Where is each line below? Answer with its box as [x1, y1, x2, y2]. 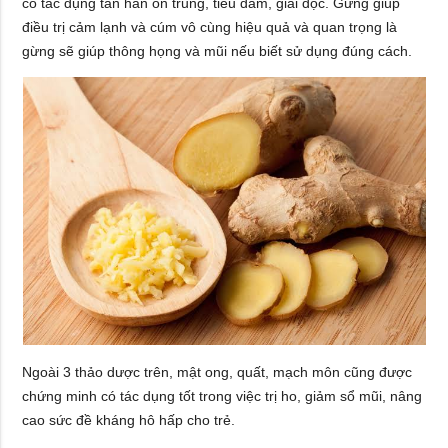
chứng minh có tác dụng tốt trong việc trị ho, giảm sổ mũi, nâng [22, 387, 423, 404]
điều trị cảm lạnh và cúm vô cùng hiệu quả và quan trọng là [22, 18, 398, 35]
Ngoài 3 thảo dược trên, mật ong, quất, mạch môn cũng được [22, 363, 413, 380]
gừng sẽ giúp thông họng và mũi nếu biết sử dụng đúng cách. [22, 42, 413, 59]
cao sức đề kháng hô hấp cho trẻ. [22, 411, 236, 428]
